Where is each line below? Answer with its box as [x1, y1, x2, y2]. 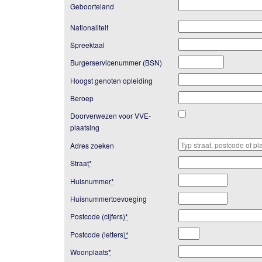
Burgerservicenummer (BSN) [70, 57, 162, 68]
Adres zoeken [70, 140, 114, 150]
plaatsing [70, 122, 99, 133]
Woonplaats [70, 247, 108, 257]
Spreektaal [70, 39, 105, 50]
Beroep [70, 93, 94, 104]
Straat [70, 158, 89, 168]
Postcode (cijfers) [70, 211, 125, 222]
